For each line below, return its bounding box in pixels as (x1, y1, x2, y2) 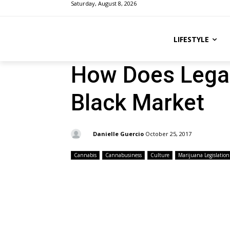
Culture (150, 151, 169, 159)
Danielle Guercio (93, 129, 144, 138)
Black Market (71, 89, 204, 116)
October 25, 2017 (145, 130, 191, 138)
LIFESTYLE (173, 34, 209, 44)
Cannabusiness (105, 151, 142, 159)
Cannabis (74, 151, 97, 159)
